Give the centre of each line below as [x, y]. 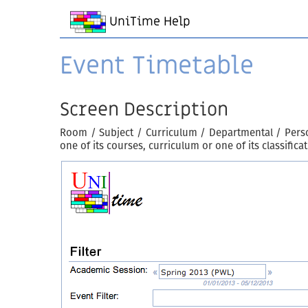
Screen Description [144, 110]
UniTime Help [148, 22]
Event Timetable [157, 66]
